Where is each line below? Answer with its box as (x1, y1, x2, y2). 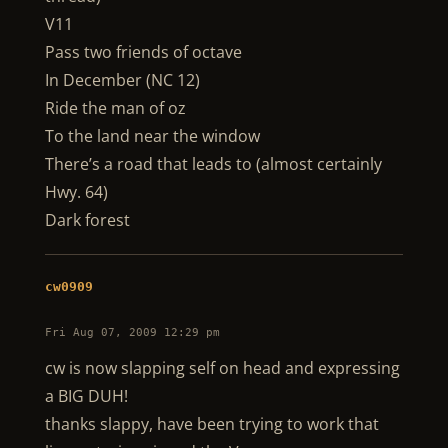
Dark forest (44, 209, 130, 231)
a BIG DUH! (44, 385, 128, 407)
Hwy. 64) (44, 181, 108, 203)
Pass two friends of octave (44, 41, 242, 63)
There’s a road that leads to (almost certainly (44, 153, 382, 175)
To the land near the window (44, 125, 260, 147)
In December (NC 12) (44, 69, 200, 91)
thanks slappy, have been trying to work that (44, 413, 379, 435)
